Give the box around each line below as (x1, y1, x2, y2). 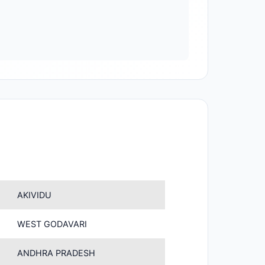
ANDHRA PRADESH (17, 248, 96, 258)
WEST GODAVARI (17, 219, 88, 229)
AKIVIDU (17, 190, 52, 200)
